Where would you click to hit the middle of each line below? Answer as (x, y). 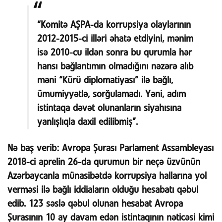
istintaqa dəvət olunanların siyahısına (109, 108)
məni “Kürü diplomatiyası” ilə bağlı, (105, 80)
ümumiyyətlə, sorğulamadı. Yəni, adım (111, 94)
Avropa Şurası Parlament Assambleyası (136, 149)
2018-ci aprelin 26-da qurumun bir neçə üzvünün (104, 163)
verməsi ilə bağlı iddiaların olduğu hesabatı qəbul (103, 190)
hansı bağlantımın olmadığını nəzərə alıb (115, 66)
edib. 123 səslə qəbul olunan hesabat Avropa (95, 204)
